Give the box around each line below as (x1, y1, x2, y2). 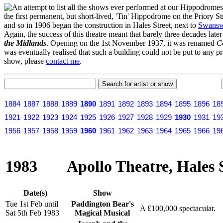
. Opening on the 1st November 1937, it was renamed (46, 38, 217, 47)
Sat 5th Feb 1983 (5, 208, 59, 217)
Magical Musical (75, 208, 130, 217)
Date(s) (23, 188, 47, 197)
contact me (46, 56, 80, 65)
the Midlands (4, 38, 46, 47)
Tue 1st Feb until (5, 199, 58, 208)
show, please (4, 56, 46, 65)
